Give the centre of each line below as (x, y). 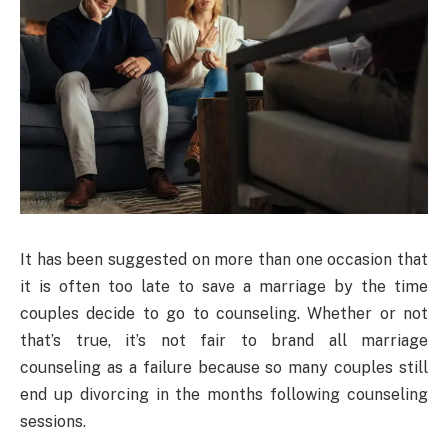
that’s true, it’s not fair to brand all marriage (224, 340)
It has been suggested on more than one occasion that (224, 259)
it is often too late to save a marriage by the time (224, 286)
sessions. (53, 421)
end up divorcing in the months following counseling (224, 394)
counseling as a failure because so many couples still (224, 367)
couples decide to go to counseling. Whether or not (224, 313)
